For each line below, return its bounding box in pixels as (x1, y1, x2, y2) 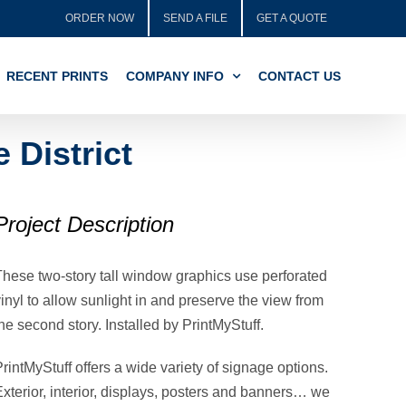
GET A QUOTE (256, 12, 327, 24)
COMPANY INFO (126, 68, 224, 83)
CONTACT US (258, 68, 341, 83)
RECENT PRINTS (6, 68, 108, 83)
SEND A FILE (163, 12, 227, 24)
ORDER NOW (65, 12, 134, 24)
